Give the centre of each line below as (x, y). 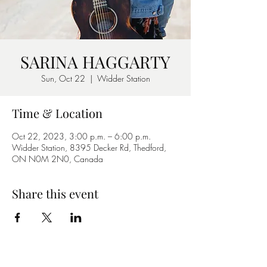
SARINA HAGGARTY (95, 62)
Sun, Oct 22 (63, 78)
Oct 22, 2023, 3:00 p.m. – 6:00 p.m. (81, 136)
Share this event (55, 193)
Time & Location (57, 113)
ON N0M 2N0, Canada (58, 159)
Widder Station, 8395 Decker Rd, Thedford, (89, 148)
